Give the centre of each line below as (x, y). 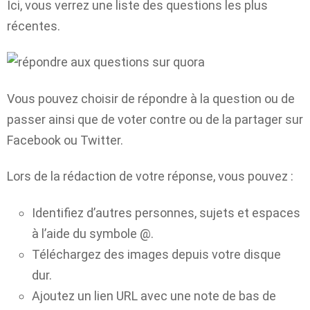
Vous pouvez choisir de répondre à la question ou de (151, 98)
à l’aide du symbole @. (93, 233)
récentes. (34, 26)
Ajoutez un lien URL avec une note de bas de (154, 295)
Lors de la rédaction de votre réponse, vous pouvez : (150, 176)
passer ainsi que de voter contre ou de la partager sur (155, 119)
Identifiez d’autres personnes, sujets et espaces (166, 212)
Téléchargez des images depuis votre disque (156, 254)
